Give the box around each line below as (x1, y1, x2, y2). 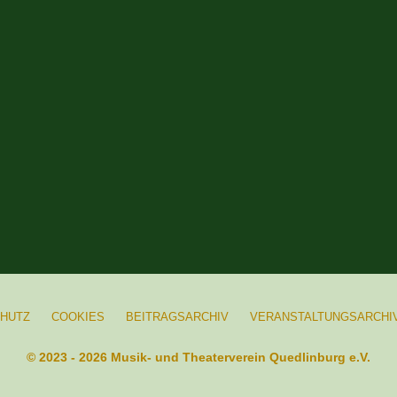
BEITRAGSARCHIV (125, 310, 229, 324)
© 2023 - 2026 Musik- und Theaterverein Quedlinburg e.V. (27, 350, 370, 365)
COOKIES (51, 310, 105, 324)
